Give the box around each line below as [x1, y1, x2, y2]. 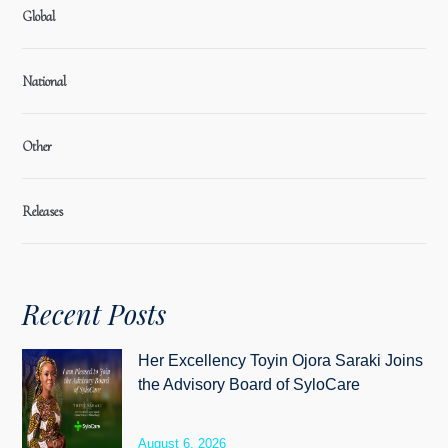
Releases [22, 203, 64, 220]
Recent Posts [22, 296, 167, 332]
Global [22, 8, 56, 25]
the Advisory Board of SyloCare [138, 376, 361, 393]
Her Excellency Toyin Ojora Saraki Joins [138, 352, 424, 369]
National [22, 73, 67, 90]
